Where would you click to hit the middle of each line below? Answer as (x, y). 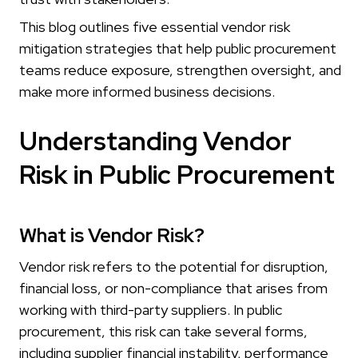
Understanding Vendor (155, 141)
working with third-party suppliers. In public (151, 310)
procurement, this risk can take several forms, (163, 332)
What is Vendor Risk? (112, 236)
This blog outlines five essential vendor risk (155, 27)
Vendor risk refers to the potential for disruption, (174, 267)
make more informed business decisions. (147, 92)
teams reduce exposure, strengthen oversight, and (180, 70)
